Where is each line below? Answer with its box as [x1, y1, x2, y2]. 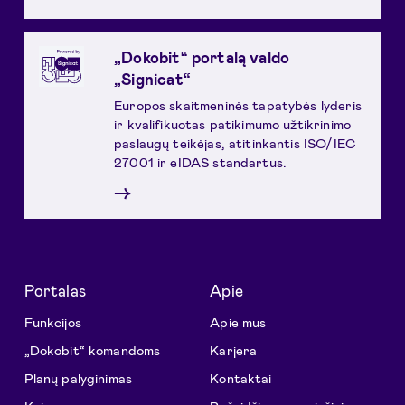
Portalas [24, 280, 86, 299]
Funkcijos [24, 313, 81, 330]
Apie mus [210, 313, 267, 330]
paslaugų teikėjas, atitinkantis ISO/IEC [114, 134, 356, 151]
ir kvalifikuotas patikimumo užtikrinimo [114, 115, 351, 132]
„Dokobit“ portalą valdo [114, 48, 290, 67]
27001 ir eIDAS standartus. [114, 153, 287, 170]
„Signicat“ [114, 70, 191, 89]
